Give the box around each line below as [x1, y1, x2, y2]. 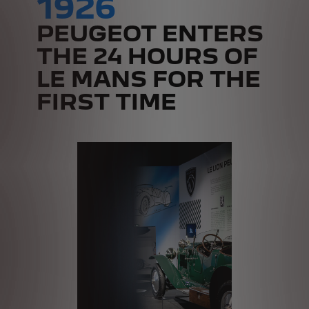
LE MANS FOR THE [36, 66, 261, 93]
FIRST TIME [36, 89, 177, 116]
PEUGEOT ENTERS [36, 21, 263, 48]
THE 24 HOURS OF [36, 43, 258, 70]
